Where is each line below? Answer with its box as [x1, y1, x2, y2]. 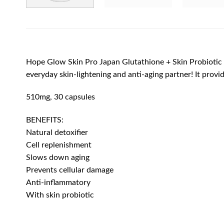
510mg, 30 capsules [26, 93, 95, 101]
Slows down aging [26, 153, 89, 162]
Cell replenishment [26, 141, 91, 149]
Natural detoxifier [26, 128, 88, 137]
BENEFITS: [26, 116, 63, 124]
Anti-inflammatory [26, 178, 90, 187]
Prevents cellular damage [26, 166, 113, 174]
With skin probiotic [26, 191, 94, 199]
